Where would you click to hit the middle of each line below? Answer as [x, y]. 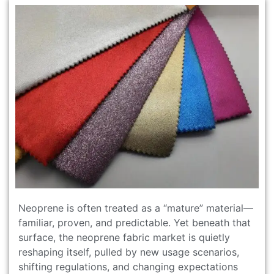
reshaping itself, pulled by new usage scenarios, [129, 252]
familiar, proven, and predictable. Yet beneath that [135, 222]
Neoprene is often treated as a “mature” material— [136, 208]
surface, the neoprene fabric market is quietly [124, 237]
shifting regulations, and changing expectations [128, 266]
